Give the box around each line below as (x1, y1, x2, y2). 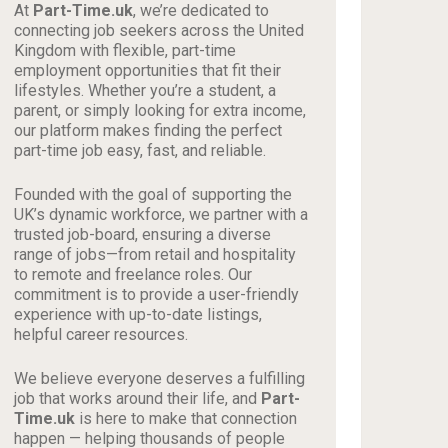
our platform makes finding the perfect (14, 120, 283, 140)
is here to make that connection (75, 408, 298, 428)
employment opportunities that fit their (14, 60, 282, 80)
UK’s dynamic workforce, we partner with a (14, 204, 309, 224)
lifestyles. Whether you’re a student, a (14, 80, 277, 100)
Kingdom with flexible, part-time (14, 40, 237, 60)
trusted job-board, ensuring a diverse (14, 224, 272, 244)
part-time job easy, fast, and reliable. (14, 140, 267, 160)
